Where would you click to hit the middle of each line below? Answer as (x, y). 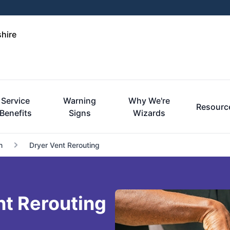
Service (16, 101)
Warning (80, 101)
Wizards (149, 113)
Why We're (149, 101)
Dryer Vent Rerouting (64, 145)
